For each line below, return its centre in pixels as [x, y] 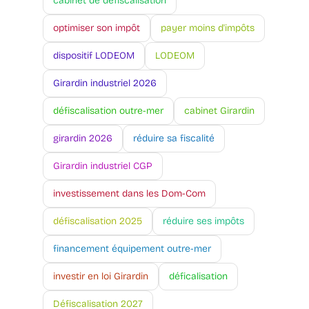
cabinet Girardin [219, 111]
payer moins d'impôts [208, 28]
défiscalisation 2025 [98, 221]
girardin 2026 [83, 139]
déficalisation [198, 277]
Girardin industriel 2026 [105, 83]
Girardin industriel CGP [103, 166]
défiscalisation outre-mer [108, 111]
